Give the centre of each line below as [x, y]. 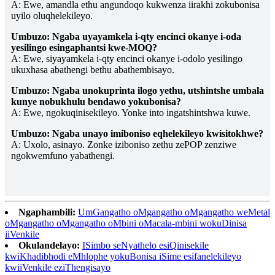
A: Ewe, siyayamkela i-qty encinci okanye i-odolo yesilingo [127, 58]
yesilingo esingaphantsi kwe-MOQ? [84, 47]
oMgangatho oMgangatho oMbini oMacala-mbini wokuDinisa [126, 223]
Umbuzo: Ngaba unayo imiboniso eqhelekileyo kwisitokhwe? [137, 133]
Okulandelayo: [49, 245]
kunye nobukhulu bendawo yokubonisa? [96, 101]
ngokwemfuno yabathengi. [63, 155]
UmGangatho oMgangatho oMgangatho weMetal [174, 212]
